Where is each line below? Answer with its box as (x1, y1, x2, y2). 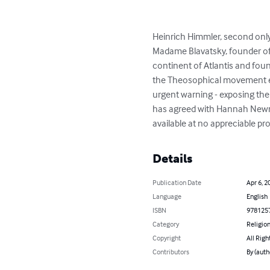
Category (152, 219, 180, 228)
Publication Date (152, 178, 202, 187)
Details (152, 151, 193, 166)
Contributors (152, 247, 190, 256)
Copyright (152, 233, 181, 242)
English (246, 192, 268, 201)
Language (152, 192, 182, 201)
